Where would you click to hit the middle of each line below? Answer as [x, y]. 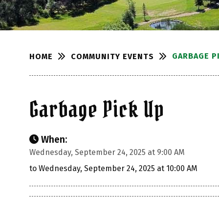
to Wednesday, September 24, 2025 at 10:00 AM [113, 168]
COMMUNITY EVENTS [112, 56]
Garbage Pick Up [97, 109]
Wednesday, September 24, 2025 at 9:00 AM [107, 152]
